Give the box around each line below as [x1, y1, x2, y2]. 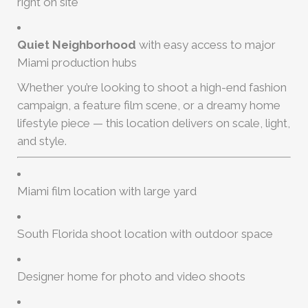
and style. [17, 134, 67, 148]
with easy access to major [136, 38, 276, 52]
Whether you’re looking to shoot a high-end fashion [17, 80, 287, 94]
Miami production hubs [17, 56, 137, 69]
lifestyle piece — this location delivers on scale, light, [17, 116, 290, 130]
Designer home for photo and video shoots [17, 269, 245, 283]
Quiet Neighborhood [17, 38, 136, 52]
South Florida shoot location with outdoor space [17, 226, 273, 241]
